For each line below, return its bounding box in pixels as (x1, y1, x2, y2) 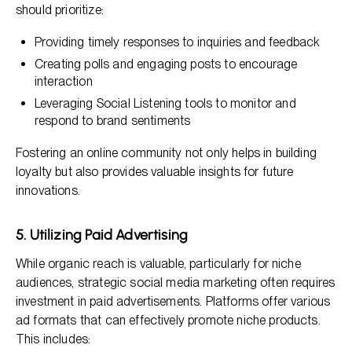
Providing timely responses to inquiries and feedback (35, 35, 320, 49)
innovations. (16, 183, 80, 198)
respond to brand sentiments (35, 113, 191, 128)
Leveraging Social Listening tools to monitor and (35, 96, 296, 111)
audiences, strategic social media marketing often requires (16, 275, 335, 290)
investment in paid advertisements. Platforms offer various (16, 294, 331, 309)
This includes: (16, 332, 91, 346)
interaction (35, 74, 93, 89)
